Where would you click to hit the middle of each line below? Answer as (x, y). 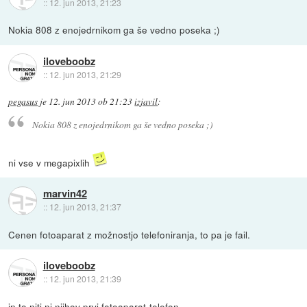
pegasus (23, 102)
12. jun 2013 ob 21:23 (91, 102)
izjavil (146, 102)
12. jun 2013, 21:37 (85, 207)
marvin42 (65, 194)
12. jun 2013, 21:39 (85, 279)
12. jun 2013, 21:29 (85, 74)
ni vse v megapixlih (51, 162)
